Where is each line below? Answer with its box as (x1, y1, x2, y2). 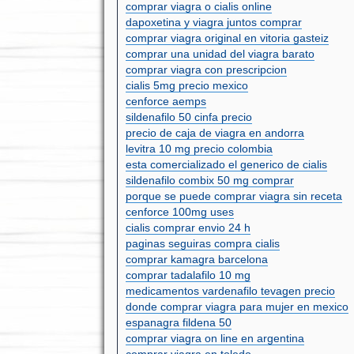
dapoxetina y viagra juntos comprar (125, 16, 302, 29)
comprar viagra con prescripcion (125, 63, 287, 77)
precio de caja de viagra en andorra (125, 126, 304, 140)
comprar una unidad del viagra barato (125, 47, 314, 61)
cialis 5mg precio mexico (125, 79, 248, 92)
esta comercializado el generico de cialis (125, 158, 327, 171)
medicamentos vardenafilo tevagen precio (125, 284, 335, 298)
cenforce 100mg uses (125, 205, 234, 219)
